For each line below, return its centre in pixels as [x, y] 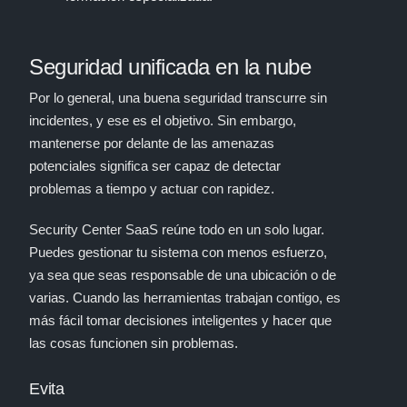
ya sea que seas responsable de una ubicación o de [183, 274]
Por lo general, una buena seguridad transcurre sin [178, 97]
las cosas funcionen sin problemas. [134, 342]
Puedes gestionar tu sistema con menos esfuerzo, [178, 252]
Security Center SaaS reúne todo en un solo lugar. [177, 229]
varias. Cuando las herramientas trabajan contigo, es [185, 297]
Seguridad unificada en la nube [170, 67]
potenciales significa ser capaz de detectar [155, 165]
